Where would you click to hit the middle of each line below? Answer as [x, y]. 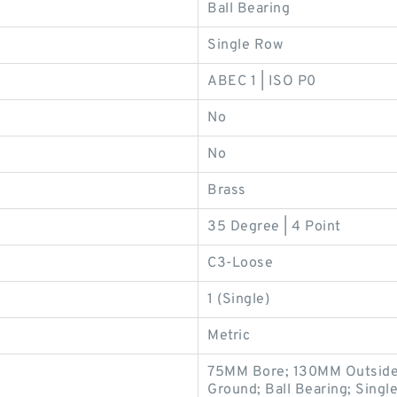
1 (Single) [238, 300]
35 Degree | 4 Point [274, 227]
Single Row [245, 45]
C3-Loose [240, 263]
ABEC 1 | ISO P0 [262, 82]
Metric [229, 336]
